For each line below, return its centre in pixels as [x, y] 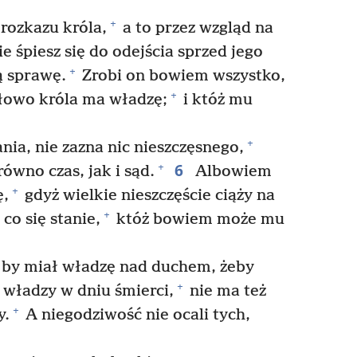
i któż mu [216, 100]
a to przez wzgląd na [196, 28]
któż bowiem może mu [198, 219]
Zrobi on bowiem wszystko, [182, 76]
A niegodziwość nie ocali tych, [136, 315]
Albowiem [231, 171]
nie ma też [226, 291]
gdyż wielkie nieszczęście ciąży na [148, 195]
